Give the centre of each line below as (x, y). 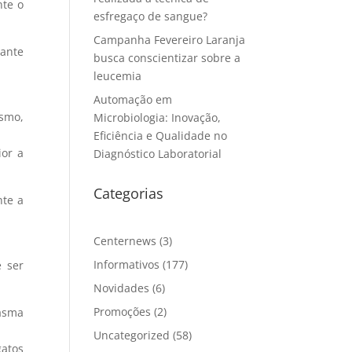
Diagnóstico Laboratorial (158, 154)
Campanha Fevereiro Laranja (170, 40)
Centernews (125, 241)
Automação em (133, 99)
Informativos (127, 264)
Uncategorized (132, 335)
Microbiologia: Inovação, (158, 117)
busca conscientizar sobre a (167, 58)
